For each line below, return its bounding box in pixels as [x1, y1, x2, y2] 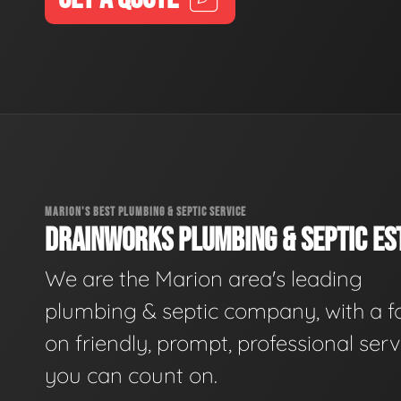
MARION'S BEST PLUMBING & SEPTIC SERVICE [45, 203, 246, 219]
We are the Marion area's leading [45, 265, 363, 293]
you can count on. [45, 362, 218, 389]
